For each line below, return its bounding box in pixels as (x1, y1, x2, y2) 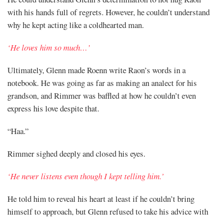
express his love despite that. (7, 102, 99, 114)
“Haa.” (7, 125, 28, 137)
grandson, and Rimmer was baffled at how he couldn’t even (7, 89, 196, 101)
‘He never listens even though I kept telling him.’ (7, 170, 164, 182)
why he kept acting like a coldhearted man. (7, 19, 144, 30)
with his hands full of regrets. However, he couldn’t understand (7, 6, 210, 18)
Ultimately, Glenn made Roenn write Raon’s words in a (7, 64, 186, 76)
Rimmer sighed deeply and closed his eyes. (7, 147, 145, 159)
